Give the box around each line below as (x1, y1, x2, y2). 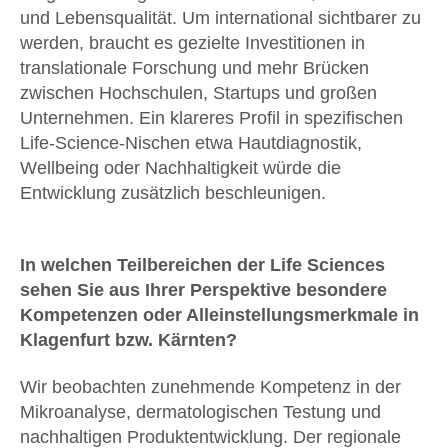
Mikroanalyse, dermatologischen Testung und (20, 401, 381, 422)
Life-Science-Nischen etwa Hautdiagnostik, (20, 132, 362, 153)
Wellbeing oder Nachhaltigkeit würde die (20, 157, 341, 178)
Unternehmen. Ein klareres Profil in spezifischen (20, 107, 403, 128)
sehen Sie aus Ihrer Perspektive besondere (20, 279, 387, 300)
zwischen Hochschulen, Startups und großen (20, 82, 377, 103)
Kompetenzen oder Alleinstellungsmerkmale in (20, 304, 419, 325)
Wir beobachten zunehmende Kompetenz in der (20, 376, 401, 397)
